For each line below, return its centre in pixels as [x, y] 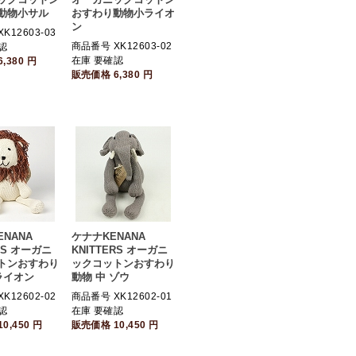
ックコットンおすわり [123, 263]
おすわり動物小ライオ [123, 13]
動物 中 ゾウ [100, 277]
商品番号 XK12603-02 [122, 46]
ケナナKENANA [108, 236]
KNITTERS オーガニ [119, 250]
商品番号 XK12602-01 [122, 296]
